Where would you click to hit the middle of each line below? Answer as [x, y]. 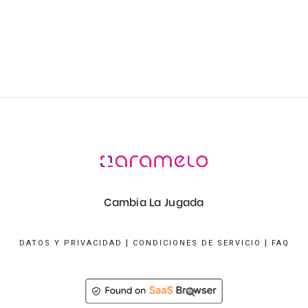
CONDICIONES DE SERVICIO [197, 243]
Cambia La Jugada [154, 203]
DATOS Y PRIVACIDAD [70, 243]
